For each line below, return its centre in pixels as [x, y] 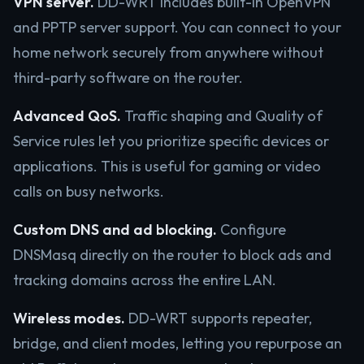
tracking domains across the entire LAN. [145, 280]
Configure [251, 230]
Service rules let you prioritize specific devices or [171, 141]
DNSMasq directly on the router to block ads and [172, 255]
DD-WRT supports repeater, [219, 318]
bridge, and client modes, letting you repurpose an [178, 343]
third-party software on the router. [128, 78]
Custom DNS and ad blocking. [115, 230]
